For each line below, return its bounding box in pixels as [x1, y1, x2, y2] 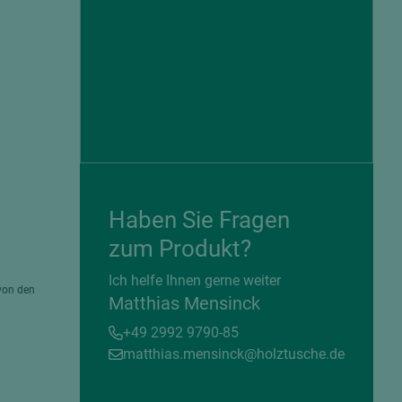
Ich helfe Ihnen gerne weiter [109, 272, 281, 289]
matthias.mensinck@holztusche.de [123, 345, 345, 363]
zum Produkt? [109, 235, 251, 262]
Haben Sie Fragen [109, 206, 290, 233]
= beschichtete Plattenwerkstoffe [193, 259, 377, 274]
